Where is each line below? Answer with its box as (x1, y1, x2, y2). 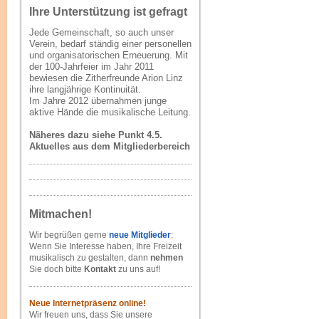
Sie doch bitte (29, 264, 84, 274)
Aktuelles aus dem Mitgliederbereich (29, 141, 190, 152)
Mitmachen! (29, 208, 92, 220)
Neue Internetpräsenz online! (29, 298, 146, 308)
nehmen (150, 253, 183, 263)
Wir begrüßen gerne (29, 230, 109, 240)
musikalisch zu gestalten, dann (29, 253, 150, 263)
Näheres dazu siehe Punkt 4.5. (29, 130, 162, 140)
